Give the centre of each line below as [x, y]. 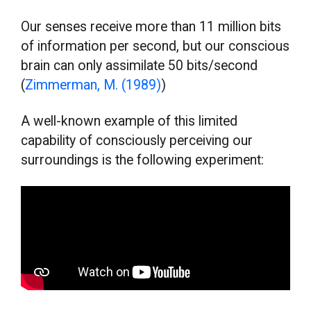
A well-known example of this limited [129, 121]
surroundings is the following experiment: [143, 160]
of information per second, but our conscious [155, 46]
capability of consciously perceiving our [137, 140]
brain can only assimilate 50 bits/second [140, 66]
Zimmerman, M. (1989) [93, 85]
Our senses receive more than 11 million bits [151, 27]
